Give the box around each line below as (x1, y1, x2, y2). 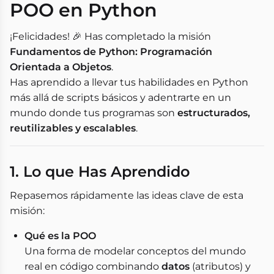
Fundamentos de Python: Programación (10, 46, 212, 57)
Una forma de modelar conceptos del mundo (24, 245, 246, 257)
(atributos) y (190, 261, 251, 272)
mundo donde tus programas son (10, 107, 177, 119)
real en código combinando (24, 261, 161, 272)
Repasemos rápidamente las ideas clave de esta (10, 190, 243, 201)
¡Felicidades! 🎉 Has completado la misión (10, 31, 211, 42)
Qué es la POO (24, 230, 96, 242)
